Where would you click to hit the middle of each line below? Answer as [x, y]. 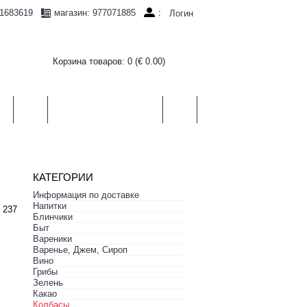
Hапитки [50, 206]
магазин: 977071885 [95, 13]
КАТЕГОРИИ [63, 177]
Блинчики [53, 217]
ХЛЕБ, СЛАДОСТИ [105, 109]
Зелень [48, 283]
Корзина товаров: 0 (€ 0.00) [109, 61]
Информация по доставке [86, 195]
